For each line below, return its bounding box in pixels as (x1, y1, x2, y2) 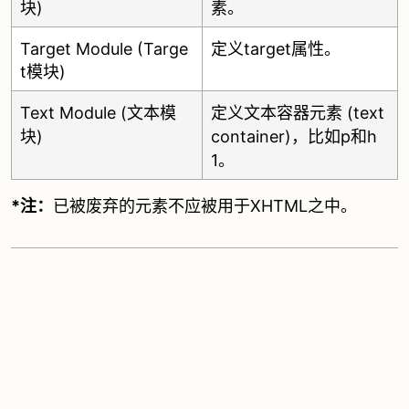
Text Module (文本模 (20, 103, 176, 122)
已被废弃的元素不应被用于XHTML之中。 (53, 196, 357, 215)
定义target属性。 (211, 39, 341, 58)
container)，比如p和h (211, 127, 377, 146)
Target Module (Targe (20, 39, 188, 58)
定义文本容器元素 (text (211, 103, 384, 122)
